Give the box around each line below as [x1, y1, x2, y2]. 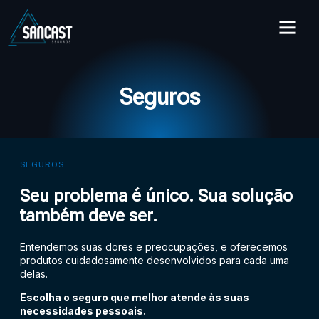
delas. [20, 267, 48, 280]
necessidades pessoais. [20, 305, 146, 318]
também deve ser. [20, 205, 157, 226]
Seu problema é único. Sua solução [20, 185, 293, 206]
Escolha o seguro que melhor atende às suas [20, 291, 249, 304]
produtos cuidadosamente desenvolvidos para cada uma [20, 253, 289, 266]
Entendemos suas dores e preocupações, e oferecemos [20, 240, 288, 253]
